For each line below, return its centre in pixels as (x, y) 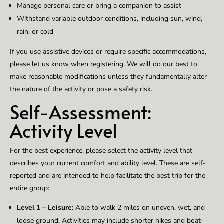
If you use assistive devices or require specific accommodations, (108, 52)
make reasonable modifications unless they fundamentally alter (108, 77)
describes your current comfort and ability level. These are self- (108, 163)
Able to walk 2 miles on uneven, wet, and (139, 208)
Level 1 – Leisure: (45, 208)
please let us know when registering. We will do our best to (104, 64)
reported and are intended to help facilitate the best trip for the (108, 176)
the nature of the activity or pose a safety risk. (81, 89)
